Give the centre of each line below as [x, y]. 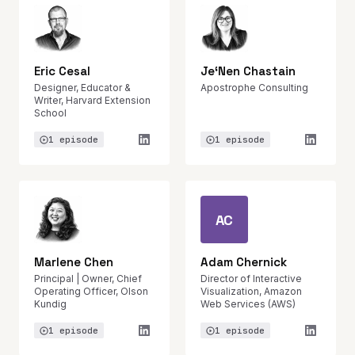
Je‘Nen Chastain [248, 71]
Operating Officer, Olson [91, 291]
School [50, 113]
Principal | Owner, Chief [88, 279]
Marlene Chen [74, 262]
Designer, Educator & [82, 88]
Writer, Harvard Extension [92, 100]
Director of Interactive [251, 279]
